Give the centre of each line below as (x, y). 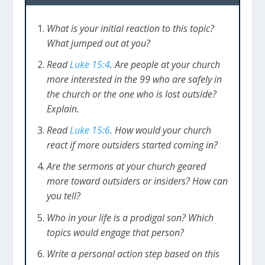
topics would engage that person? (115, 232)
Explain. (63, 109)
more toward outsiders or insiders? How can (137, 181)
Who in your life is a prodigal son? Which (130, 217)
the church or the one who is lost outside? (131, 94)
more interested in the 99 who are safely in (134, 80)
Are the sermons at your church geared (126, 167)
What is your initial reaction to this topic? (130, 28)
